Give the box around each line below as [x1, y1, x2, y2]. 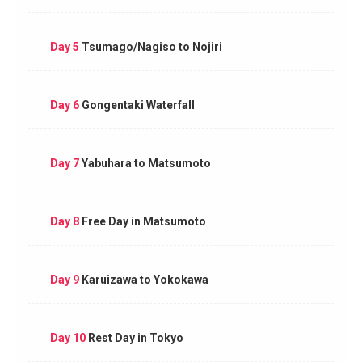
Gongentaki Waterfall [78, 98, 195, 112]
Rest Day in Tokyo [85, 330, 183, 344]
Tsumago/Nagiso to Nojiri [78, 40, 222, 53]
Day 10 [49, 330, 86, 344]
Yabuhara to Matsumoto [78, 156, 211, 170]
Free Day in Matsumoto [78, 214, 206, 228]
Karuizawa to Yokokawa [78, 272, 208, 286]
